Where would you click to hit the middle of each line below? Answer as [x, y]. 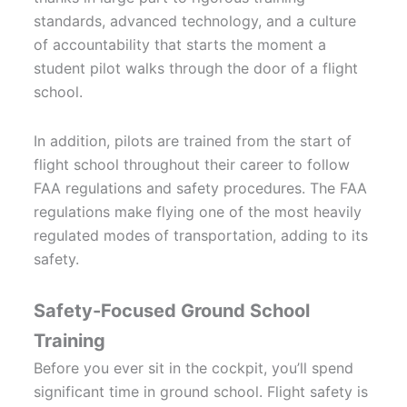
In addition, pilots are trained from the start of [193, 141]
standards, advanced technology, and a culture [195, 21]
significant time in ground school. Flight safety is [201, 392]
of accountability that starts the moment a [180, 45]
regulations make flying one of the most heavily [198, 212]
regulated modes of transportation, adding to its [201, 236]
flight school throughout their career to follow [192, 165]
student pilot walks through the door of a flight [196, 69]
